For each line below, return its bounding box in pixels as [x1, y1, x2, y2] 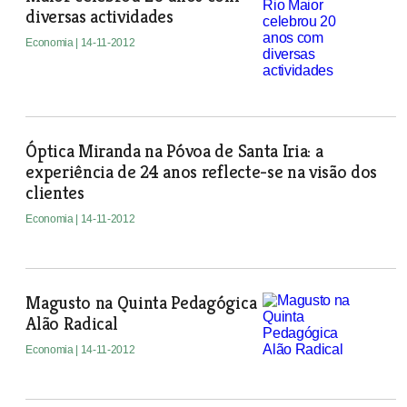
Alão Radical [25, 313, 118, 335]
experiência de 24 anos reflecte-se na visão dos [25, 161, 378, 184]
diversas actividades [25, 5, 174, 28]
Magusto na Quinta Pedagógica [25, 292, 257, 314]
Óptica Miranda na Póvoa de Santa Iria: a [25, 140, 323, 163]
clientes [25, 182, 84, 204]
